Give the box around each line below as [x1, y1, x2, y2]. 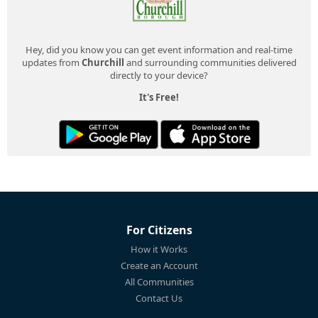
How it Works [131, 242, 187, 256]
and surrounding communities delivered [124, 55, 297, 69]
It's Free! [139, 90, 179, 104]
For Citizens [126, 221, 192, 238]
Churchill [81, 55, 124, 69]
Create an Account [120, 258, 198, 272]
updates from [21, 55, 82, 69]
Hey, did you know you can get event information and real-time [26, 43, 292, 56]
